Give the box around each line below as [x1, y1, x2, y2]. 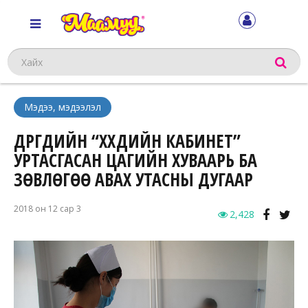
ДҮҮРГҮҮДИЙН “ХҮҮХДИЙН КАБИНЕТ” [14, 129, 241, 154]
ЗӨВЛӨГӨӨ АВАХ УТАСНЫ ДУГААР [14, 167, 253, 192]
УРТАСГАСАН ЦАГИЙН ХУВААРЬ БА [14, 148, 257, 173]
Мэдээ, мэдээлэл [24, 100, 101, 114]
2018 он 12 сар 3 [14, 203, 81, 215]
